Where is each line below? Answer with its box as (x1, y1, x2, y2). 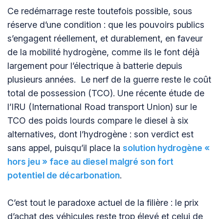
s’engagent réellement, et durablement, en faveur (7, 33, 203, 44)
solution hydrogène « (123, 142, 210, 153)
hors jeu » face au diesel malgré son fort (7, 156, 174, 167)
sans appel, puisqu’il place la (7, 142, 123, 153)
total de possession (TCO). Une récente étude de (7, 88, 204, 98)
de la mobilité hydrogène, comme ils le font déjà (7, 46, 199, 57)
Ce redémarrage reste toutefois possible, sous (7, 5, 192, 16)
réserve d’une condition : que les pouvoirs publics (7, 19, 204, 30)
